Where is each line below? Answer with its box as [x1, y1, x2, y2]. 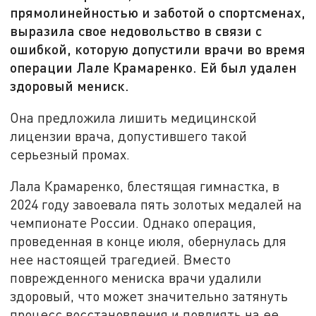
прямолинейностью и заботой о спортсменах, [10, 4, 306, 21]
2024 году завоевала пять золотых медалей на [10, 196, 303, 213]
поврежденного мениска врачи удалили [10, 269, 262, 286]
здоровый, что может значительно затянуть [10, 288, 288, 305]
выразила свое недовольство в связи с [10, 22, 262, 39]
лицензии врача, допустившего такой [10, 127, 248, 144]
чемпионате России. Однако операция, [10, 214, 257, 231]
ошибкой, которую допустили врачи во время [10, 40, 306, 58]
